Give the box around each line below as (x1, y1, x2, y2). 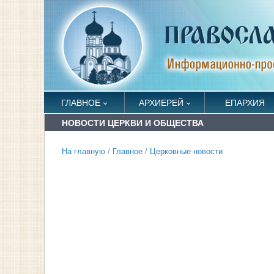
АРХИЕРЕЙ (138, 98, 183, 108)
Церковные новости (150, 147, 223, 156)
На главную (62, 147, 105, 156)
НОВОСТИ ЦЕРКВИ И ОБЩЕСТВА (62, 118, 204, 128)
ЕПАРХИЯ (224, 98, 265, 108)
